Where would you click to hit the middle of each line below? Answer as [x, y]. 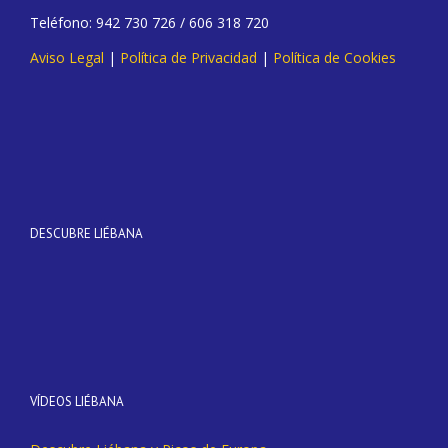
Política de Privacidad [188, 58]
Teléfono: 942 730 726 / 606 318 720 [149, 23]
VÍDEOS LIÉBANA [77, 402]
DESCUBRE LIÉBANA [86, 234]
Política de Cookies [334, 58]
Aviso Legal [67, 58]
